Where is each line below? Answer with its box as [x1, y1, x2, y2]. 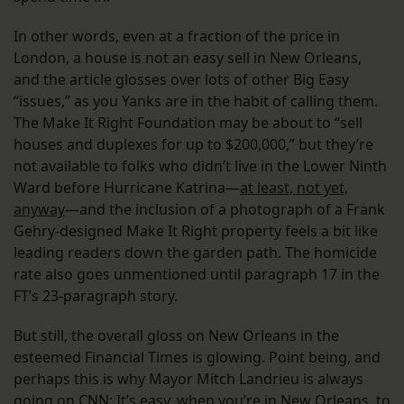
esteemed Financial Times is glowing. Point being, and [14, 346, 381, 367]
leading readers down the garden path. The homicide [14, 242, 377, 262]
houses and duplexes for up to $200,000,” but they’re [14, 133, 373, 154]
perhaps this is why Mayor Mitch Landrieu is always [14, 368, 363, 389]
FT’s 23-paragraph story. [14, 285, 178, 306]
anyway [14, 198, 65, 219]
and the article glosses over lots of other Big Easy [14, 69, 349, 89]
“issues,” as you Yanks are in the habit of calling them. [14, 90, 378, 111]
